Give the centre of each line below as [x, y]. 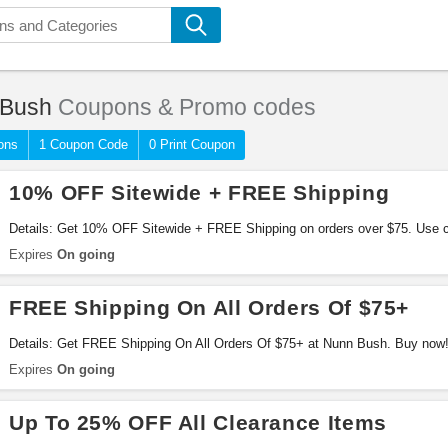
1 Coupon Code [83, 144]
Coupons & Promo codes [184, 107]
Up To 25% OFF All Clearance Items [198, 422]
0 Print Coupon [192, 144]
